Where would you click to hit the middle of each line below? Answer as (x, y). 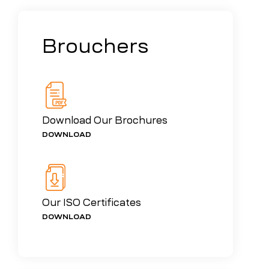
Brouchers (95, 47)
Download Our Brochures (105, 120)
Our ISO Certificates (92, 203)
